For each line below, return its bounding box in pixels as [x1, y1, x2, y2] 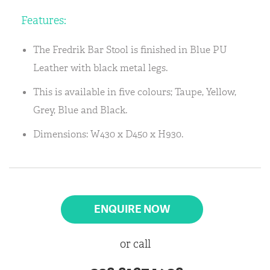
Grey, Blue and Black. [33, 104, 127, 116]
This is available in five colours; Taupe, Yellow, [33, 86, 236, 98]
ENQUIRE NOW [94, 202, 170, 216]
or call [119, 237, 151, 251]
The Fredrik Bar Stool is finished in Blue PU [33, 43, 227, 56]
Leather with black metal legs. [33, 61, 168, 74]
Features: [21, 13, 66, 28]
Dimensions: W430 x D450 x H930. [33, 128, 183, 140]
